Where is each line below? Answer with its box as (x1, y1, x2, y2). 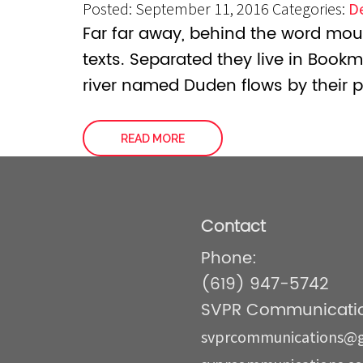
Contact (201, 214, 267, 241)
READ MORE (121, 132, 185, 145)
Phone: (201, 246, 258, 272)
